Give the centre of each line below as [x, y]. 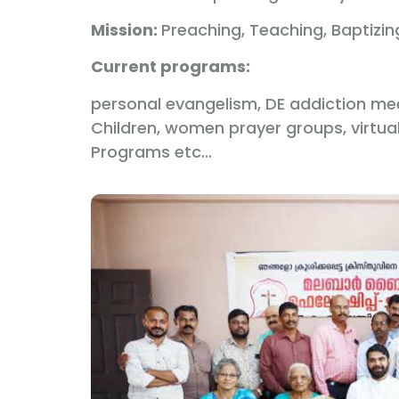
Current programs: [171, 67]
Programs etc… [151, 151]
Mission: [126, 29]
